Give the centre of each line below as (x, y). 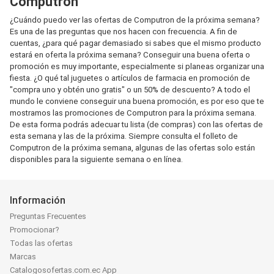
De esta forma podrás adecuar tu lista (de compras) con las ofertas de (136, 124)
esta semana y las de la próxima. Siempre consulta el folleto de (124, 136)
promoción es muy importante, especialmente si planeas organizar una (137, 66)
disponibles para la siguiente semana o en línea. (96, 159)
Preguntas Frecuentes (48, 217)
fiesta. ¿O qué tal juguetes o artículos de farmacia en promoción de (130, 78)
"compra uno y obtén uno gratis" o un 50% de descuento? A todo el (130, 90)
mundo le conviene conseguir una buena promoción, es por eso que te (137, 101)
